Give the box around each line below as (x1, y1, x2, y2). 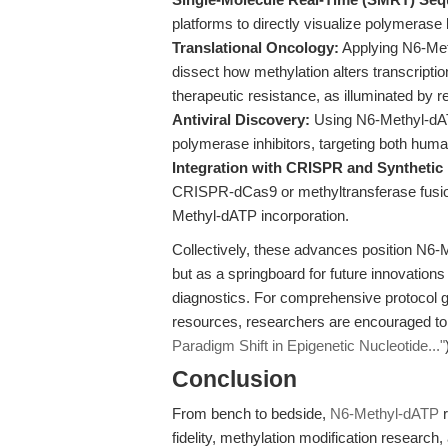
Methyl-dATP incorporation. (172, 207, 349, 224)
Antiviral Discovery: (172, 111, 310, 128)
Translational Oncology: (172, 39, 339, 56)
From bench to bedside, (172, 405, 330, 422)
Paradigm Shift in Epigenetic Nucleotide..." (172, 337, 445, 354)
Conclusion (172, 367, 297, 392)
